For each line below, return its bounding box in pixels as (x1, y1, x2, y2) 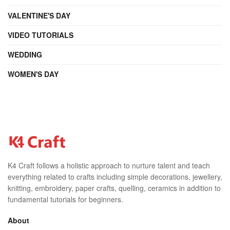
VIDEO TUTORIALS (8, 29, 73, 40)
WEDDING (8, 49, 42, 60)
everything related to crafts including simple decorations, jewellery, (8, 171, 222, 182)
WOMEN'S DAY (8, 68, 59, 79)
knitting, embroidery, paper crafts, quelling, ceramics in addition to (8, 182, 221, 193)
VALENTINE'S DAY (8, 10, 70, 21)
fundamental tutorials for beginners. (8, 194, 123, 204)
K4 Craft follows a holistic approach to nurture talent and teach (8, 160, 210, 170)
